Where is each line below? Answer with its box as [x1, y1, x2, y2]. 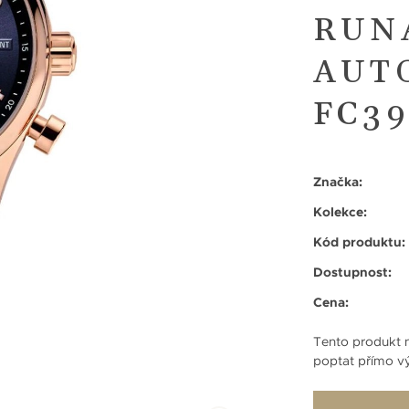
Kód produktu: [313, 233, 405, 250]
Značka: [313, 173, 362, 190]
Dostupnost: [313, 263, 392, 280]
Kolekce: [313, 203, 367, 220]
